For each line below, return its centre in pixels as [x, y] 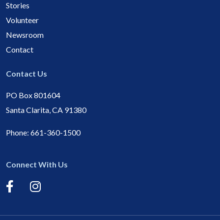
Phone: [18, 132]
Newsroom [25, 34]
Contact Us [27, 73]
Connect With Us [37, 164]
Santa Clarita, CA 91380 [46, 110]
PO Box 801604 [33, 95]
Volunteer [22, 20]
